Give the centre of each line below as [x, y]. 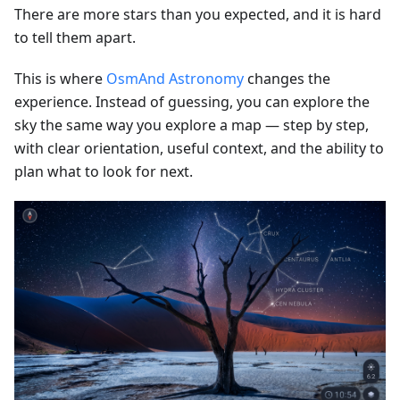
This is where [60, 78]
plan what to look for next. [104, 171]
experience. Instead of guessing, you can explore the [192, 101]
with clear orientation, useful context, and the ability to [199, 148]
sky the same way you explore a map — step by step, [192, 125]
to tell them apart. [75, 37]
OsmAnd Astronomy [175, 78]
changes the [287, 78]
